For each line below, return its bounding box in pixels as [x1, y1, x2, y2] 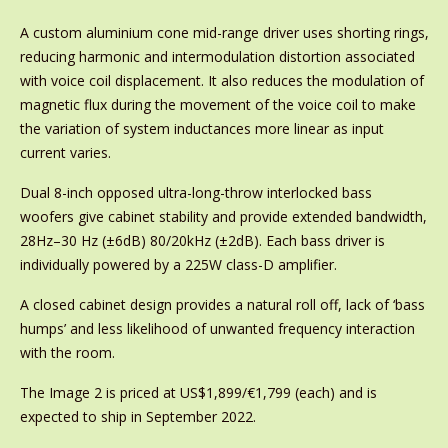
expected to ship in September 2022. [19, 407, 256, 426]
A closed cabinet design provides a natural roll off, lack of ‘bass [19, 295, 425, 314]
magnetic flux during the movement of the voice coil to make [19, 95, 416, 114]
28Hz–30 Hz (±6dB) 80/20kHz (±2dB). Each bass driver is [19, 231, 385, 250]
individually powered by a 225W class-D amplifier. [19, 255, 337, 274]
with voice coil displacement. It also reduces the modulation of [19, 71, 424, 90]
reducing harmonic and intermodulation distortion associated [19, 47, 415, 66]
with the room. [19, 343, 115, 362]
